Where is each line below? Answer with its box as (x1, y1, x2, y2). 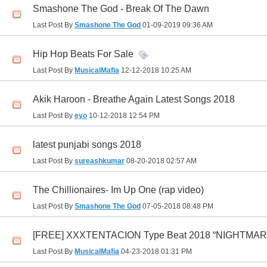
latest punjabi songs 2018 (33, 139, 141, 150)
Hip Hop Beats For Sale (33, 49, 133, 60)
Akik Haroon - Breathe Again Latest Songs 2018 (33, 94, 235, 105)
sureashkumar (74, 157, 125, 166)
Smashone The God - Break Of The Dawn (33, 4, 209, 14)
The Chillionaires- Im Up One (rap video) (33, 185, 204, 195)
